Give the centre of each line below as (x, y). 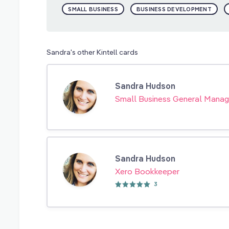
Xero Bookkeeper (147, 171)
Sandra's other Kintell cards (93, 52)
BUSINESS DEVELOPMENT (174, 9)
